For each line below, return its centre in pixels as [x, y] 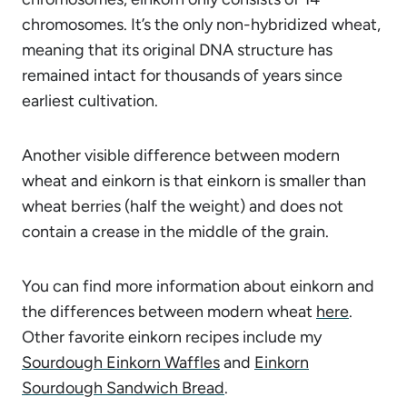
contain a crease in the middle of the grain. [175, 231]
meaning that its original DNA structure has [177, 50]
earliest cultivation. [90, 100]
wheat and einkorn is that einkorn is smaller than [194, 180]
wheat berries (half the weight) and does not [183, 206]
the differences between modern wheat [169, 311]
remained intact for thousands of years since [182, 75]
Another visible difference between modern [181, 155]
